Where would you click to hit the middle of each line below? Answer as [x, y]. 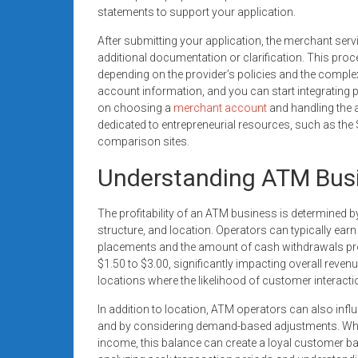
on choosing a [135, 107]
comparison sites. [143, 141]
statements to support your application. [197, 12]
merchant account [220, 107]
